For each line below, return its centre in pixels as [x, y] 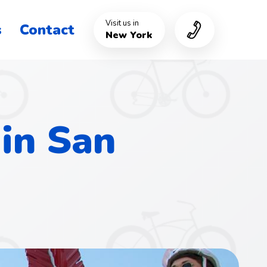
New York [129, 35]
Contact [47, 30]
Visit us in [122, 23]
